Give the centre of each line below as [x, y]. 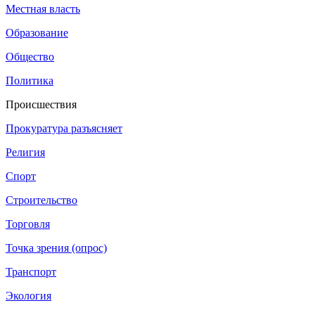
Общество [30, 57]
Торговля [28, 224]
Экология [28, 296]
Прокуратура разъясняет [64, 129]
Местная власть [43, 9]
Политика [30, 81]
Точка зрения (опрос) [56, 248]
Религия [25, 153]
